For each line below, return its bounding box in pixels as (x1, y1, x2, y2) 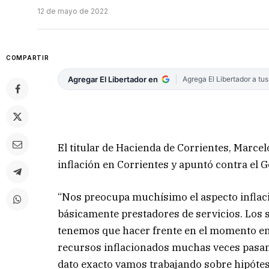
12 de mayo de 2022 (37, 7, 108, 16)
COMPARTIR (6, 54, 49, 62)
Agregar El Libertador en (68, 74, 159, 85)
